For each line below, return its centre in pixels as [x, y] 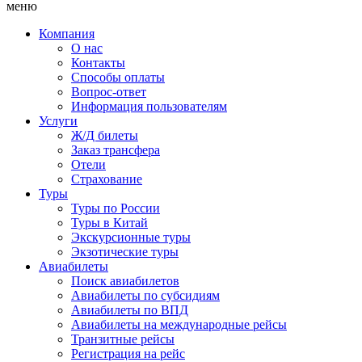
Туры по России [116, 208]
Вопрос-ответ [109, 92]
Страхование [107, 179]
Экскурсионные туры [131, 238]
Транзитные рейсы [123, 339]
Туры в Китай [109, 223]
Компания [67, 34]
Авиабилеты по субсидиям [145, 296]
